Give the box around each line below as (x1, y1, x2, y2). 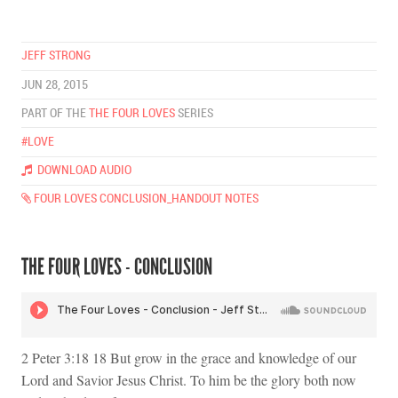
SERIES (175, 106, 213, 120)
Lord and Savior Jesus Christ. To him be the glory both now (21, 370, 356, 389)
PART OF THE (21, 106, 89, 120)
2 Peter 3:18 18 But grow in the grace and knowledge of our (21, 347, 356, 367)
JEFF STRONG (21, 49, 91, 63)
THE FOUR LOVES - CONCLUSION (21, 251, 212, 281)
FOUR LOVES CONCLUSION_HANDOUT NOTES (31, 192, 259, 206)
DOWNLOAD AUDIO (32, 163, 131, 178)
